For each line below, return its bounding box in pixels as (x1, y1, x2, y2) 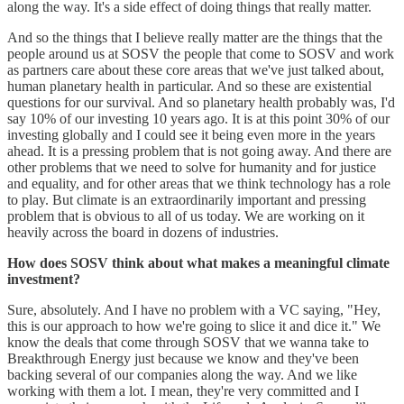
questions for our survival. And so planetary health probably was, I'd (7, 94, 395, 110)
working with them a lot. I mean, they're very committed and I (7, 382, 359, 399)
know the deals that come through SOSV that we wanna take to (7, 334, 369, 350)
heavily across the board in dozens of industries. (7, 224, 279, 240)
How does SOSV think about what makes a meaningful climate (7, 254, 390, 271)
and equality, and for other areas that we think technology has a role (7, 175, 390, 191)
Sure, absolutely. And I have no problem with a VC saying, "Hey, (7, 301, 381, 317)
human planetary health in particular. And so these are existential (7, 78, 372, 94)
